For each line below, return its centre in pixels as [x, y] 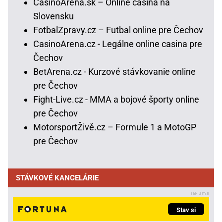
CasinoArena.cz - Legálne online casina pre [118, 44]
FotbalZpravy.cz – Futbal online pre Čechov [118, 30]
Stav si [186, 210]
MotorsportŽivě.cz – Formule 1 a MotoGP [115, 127]
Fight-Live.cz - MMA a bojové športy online [116, 99]
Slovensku [54, 16]
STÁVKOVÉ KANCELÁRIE [57, 178]
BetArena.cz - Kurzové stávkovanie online [114, 71]
